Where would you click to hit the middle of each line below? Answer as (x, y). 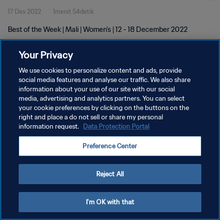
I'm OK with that (110, 202)
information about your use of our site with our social (97, 89)
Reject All (110, 174)
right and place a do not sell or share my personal (91, 117)
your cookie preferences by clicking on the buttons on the (104, 108)
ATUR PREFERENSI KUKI (41, 126)
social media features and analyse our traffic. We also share (105, 80)
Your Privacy (46, 55)
